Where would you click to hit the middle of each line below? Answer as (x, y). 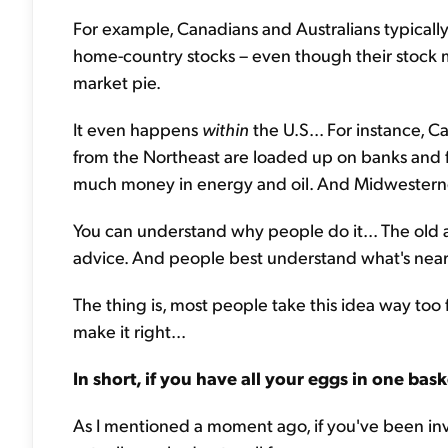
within (225, 128)
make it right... (129, 330)
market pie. (117, 81)
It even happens (137, 128)
